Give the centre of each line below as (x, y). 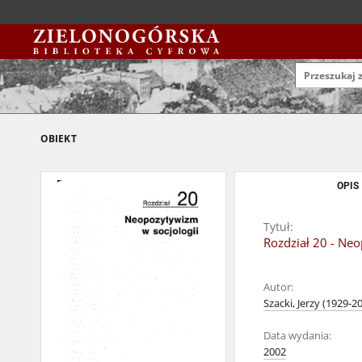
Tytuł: (278, 227)
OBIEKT (59, 139)
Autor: (278, 287)
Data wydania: (297, 336)
